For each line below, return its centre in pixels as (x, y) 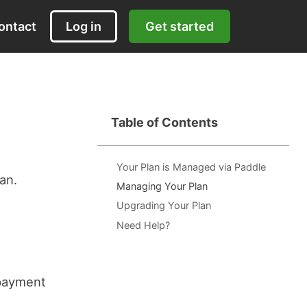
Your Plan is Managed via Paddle (191, 167)
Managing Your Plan (162, 186)
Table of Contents (165, 122)
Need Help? (143, 225)
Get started (180, 26)
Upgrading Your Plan (163, 206)
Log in (84, 26)
